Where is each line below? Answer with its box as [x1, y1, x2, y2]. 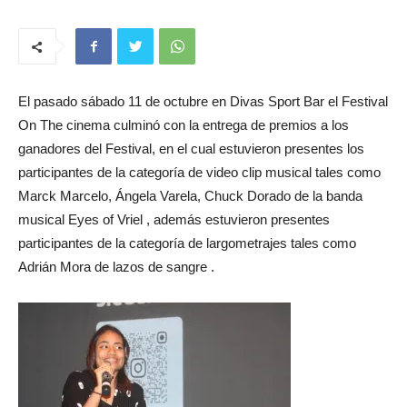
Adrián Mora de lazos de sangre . [18, 259, 214, 274]
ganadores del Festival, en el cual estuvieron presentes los [18, 141, 364, 156]
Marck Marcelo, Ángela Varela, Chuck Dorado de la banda [18, 188, 362, 203]
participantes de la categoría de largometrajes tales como [18, 235, 356, 251]
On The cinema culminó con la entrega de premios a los [18, 117, 349, 133]
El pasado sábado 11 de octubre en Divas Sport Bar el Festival [18, 94, 388, 109]
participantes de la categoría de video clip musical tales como [18, 164, 381, 180]
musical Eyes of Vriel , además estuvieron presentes [18, 212, 330, 227]
